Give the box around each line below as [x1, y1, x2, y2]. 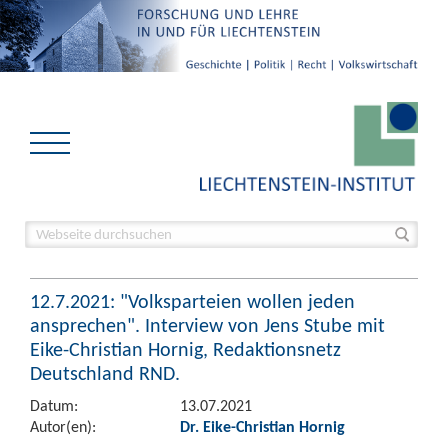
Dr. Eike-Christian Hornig [180, 417, 345, 436]
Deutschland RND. [30, 361, 180, 385]
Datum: [30, 396, 78, 415]
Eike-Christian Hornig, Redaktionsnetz [30, 337, 341, 361]
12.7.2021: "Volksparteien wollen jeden [30, 289, 355, 313]
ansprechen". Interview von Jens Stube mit [30, 313, 385, 337]
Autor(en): [30, 417, 96, 436]
